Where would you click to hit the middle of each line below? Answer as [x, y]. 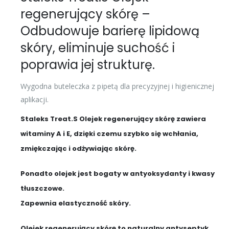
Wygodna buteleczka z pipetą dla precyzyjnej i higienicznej [118, 86]
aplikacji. [35, 99]
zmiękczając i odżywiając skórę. [78, 148]
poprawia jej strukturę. [88, 64]
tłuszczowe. [42, 188]
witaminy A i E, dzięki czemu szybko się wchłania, [109, 133]
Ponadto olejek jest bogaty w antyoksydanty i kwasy [118, 173]
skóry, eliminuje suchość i [98, 48]
